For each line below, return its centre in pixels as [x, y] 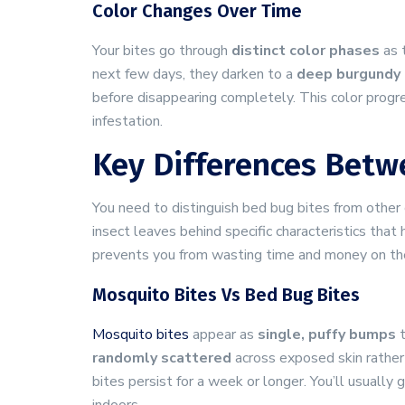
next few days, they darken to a [194, 74]
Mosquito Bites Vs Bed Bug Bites [226, 295]
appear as [223, 334]
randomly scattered [162, 358]
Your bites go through [162, 51]
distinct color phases [306, 51]
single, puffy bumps [327, 334]
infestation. [127, 121]
